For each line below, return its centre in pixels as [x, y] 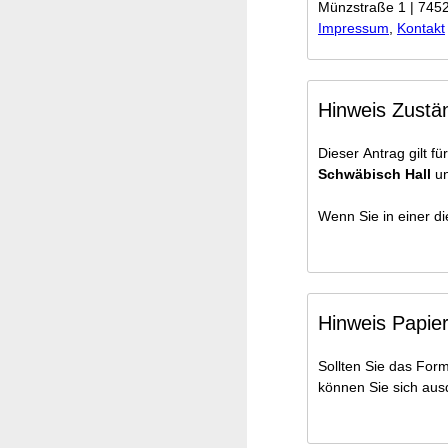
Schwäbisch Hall [374, 174]
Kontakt [421, 28]
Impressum [353, 28]
